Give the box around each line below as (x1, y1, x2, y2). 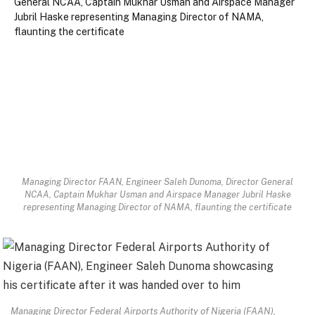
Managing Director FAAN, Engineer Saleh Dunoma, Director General (22, 176, 293, 187)
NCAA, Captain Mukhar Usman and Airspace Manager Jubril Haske (24, 188, 291, 200)
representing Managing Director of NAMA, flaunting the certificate (23, 201, 292, 212)
